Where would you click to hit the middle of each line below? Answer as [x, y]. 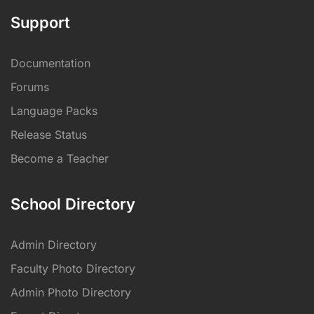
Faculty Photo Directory [73, 268]
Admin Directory [54, 244]
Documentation [50, 63]
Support [40, 22]
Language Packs [54, 110]
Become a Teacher [60, 158]
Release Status [49, 134]
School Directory [73, 204]
